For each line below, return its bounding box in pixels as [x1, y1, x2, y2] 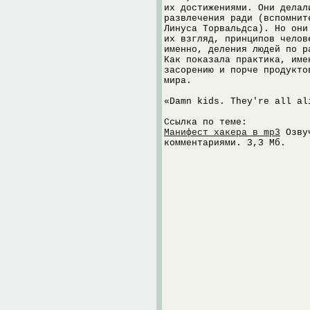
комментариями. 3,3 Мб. [164, 138, 286, 148]
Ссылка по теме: [164, 117, 247, 127]
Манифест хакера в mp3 [164, 127, 280, 138]
